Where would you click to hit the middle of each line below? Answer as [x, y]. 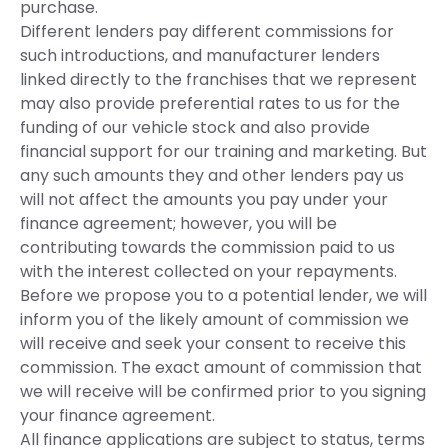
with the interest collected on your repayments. [208, 272]
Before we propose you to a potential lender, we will [223, 296]
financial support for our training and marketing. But [223, 152]
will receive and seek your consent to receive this [213, 344]
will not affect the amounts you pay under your [204, 200]
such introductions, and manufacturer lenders [200, 56]
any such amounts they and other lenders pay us [212, 176]
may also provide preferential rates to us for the [210, 104]
